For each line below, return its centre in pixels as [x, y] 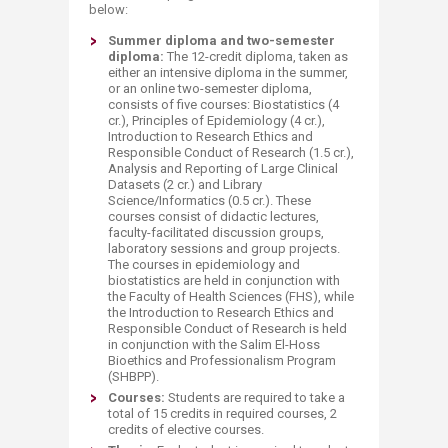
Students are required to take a [255, 397]
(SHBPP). [133, 376]
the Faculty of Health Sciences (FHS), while [231, 296]
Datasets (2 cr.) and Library [185, 184]
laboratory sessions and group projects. [224, 248]
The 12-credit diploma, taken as [256, 56]
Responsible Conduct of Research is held [227, 328]
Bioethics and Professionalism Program [222, 360]
